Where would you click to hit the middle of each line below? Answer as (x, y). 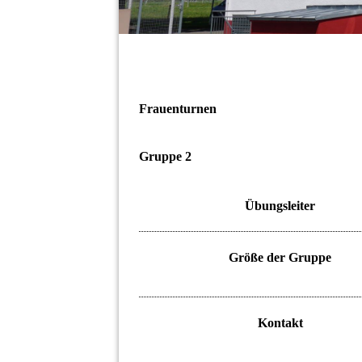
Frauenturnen (178, 109)
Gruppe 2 (165, 156)
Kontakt (280, 322)
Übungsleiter (280, 205)
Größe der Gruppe (280, 257)
